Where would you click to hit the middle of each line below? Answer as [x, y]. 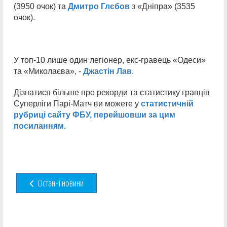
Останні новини [60, 183]
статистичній [167, 104]
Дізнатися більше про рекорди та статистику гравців [112, 92]
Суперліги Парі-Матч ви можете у [77, 104]
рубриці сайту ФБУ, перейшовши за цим [94, 115]
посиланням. [40, 126]
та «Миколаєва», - [48, 71]
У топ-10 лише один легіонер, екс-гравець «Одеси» [110, 60]
